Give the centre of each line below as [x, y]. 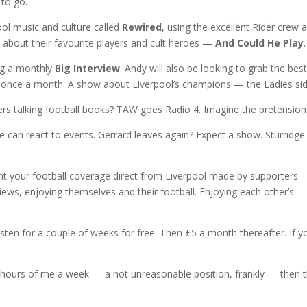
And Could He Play [260, 43]
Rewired [142, 27]
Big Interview [88, 69]
